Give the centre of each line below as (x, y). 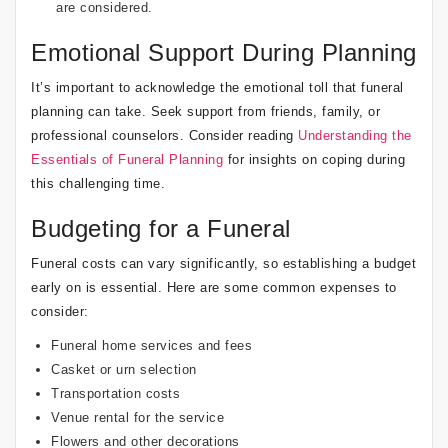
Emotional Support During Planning (224, 52)
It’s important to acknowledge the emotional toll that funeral (217, 87)
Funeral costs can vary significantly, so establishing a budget (223, 263)
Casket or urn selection (124, 369)
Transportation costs (115, 393)
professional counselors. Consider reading (164, 135)
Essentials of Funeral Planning (127, 159)
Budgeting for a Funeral (161, 228)
